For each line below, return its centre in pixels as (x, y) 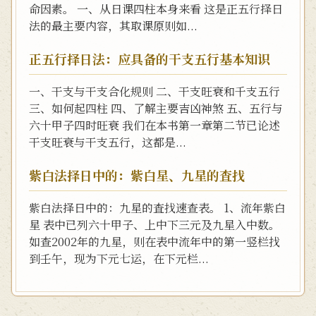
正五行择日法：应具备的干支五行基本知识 (150, 59)
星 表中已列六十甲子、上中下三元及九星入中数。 (154, 225)
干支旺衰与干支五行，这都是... (108, 142)
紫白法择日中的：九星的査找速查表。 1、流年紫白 (157, 208)
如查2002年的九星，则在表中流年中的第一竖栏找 (154, 242)
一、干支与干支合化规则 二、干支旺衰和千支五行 (154, 91)
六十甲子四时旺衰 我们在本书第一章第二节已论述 (154, 125)
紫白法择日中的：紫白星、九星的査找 (137, 175)
